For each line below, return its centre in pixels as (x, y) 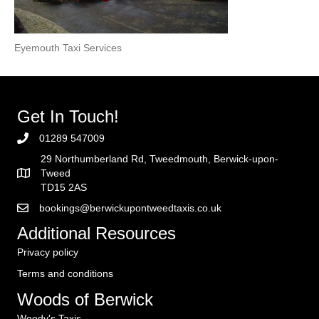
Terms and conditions (65, 273)
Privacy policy (48, 252)
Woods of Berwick (85, 299)
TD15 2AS (64, 187)
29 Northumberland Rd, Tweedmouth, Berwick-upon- (159, 159)
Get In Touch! (68, 116)
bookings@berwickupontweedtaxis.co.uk (130, 208)
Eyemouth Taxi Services (68, 48)
